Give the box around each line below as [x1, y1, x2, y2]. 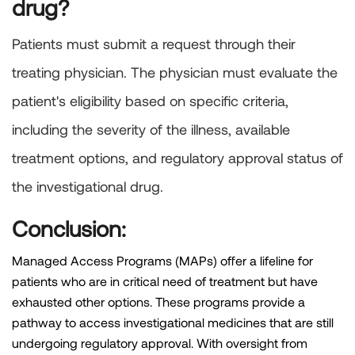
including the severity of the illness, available [12, 120, 290, 139]
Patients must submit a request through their [12, 35, 296, 53]
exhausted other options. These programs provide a [12, 294, 305, 310]
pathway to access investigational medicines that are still [12, 315, 334, 330]
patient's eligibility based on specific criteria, [12, 92, 288, 110]
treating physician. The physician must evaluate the [12, 63, 338, 82]
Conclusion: [12, 215, 126, 242]
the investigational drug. [12, 177, 163, 196]
